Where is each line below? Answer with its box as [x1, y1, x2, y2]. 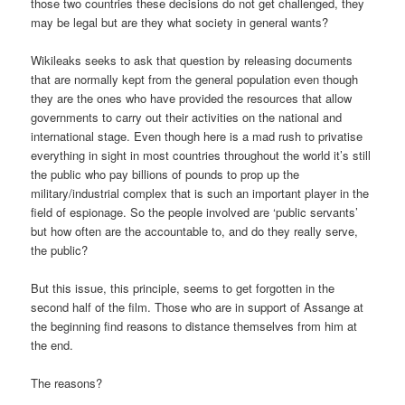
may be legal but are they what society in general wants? [31, 14, 329, 32]
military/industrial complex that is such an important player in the [31, 184, 370, 202]
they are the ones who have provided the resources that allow [31, 89, 353, 108]
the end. [31, 336, 74, 354]
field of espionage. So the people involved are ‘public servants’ [31, 203, 359, 221]
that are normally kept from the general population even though [31, 71, 359, 89]
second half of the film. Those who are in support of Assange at [31, 298, 364, 316]
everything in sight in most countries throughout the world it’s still [31, 146, 372, 165]
